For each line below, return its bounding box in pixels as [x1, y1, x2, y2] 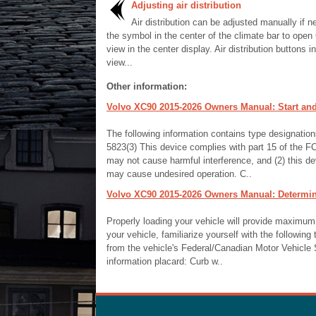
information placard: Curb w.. [106, 256, 223, 267]
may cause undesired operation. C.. [106, 169, 252, 179]
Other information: [106, 81, 187, 92]
